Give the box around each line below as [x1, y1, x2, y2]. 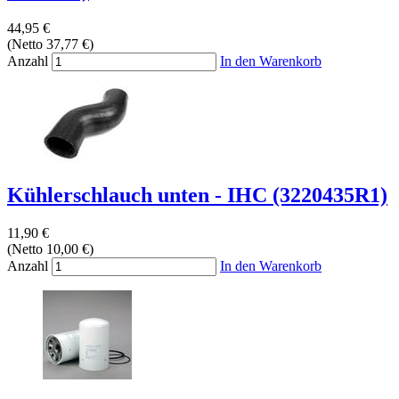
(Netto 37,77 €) [7, 36, 94, 52]
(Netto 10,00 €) [7, 240, 94, 256]
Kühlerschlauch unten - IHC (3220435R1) [7, 183, 387, 207]
